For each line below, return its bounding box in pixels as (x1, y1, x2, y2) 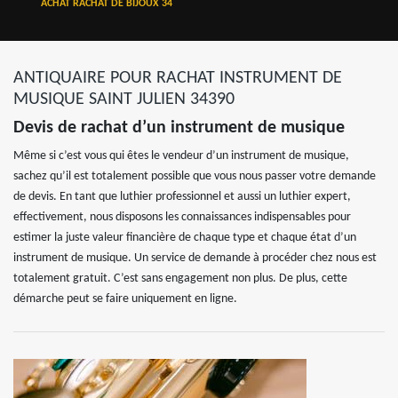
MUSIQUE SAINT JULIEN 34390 (13, 91, 235, 108)
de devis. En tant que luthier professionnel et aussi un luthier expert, (13, 190, 351, 203)
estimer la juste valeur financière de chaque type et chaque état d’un (13, 231, 356, 244)
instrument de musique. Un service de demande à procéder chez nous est (13, 251, 377, 265)
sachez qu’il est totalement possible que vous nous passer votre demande (13, 170, 376, 183)
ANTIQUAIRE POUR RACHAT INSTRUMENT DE (13, 69, 342, 87)
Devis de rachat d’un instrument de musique (13, 119, 345, 137)
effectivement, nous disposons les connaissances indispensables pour (13, 211, 351, 224)
